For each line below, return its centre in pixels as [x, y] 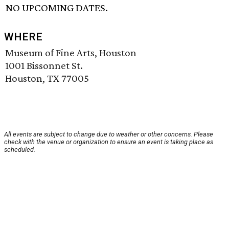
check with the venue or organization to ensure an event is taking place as [109, 142]
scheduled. [20, 150]
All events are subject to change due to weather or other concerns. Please [109, 134]
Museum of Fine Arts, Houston [71, 53]
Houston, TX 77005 [47, 78]
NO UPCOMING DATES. [57, 8]
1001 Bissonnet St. [44, 66]
